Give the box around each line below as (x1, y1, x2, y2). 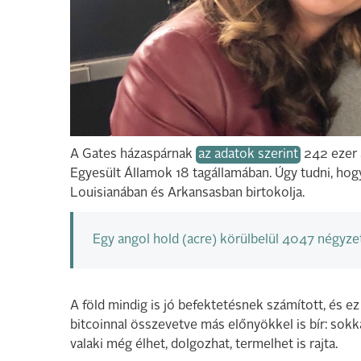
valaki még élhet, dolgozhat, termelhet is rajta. (70, 338, 338, 351)
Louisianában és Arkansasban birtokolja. (70, 187, 305, 200)
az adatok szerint (198, 148, 298, 161)
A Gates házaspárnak (70, 148, 196, 161)
